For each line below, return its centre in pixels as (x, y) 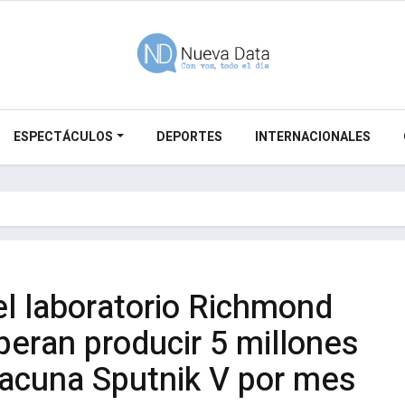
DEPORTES (189, 137)
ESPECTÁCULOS (63, 137)
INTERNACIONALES (312, 137)
